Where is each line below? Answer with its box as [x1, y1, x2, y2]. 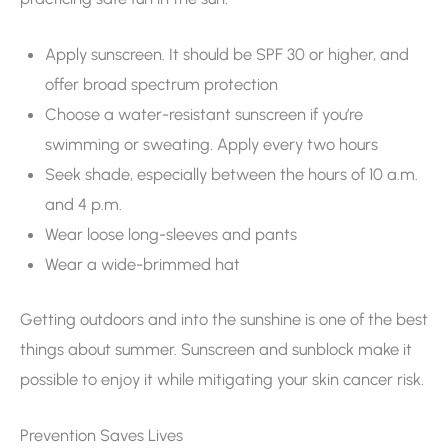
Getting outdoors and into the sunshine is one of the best [20, 308, 428, 329]
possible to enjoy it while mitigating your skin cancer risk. [20, 368, 424, 389]
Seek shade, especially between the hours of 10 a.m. [44, 163, 418, 184]
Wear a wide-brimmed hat [44, 253, 240, 274]
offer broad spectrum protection [44, 73, 278, 94]
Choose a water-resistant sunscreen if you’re [44, 103, 363, 124]
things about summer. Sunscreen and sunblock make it [20, 338, 412, 359]
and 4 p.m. [44, 193, 122, 214]
